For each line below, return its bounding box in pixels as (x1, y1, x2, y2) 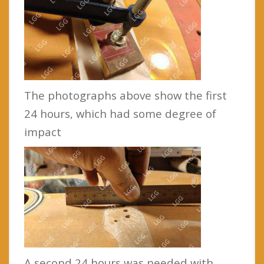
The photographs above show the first (24, 88, 227, 103)
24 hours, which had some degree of (24, 106, 216, 121)
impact (24, 124, 61, 139)
